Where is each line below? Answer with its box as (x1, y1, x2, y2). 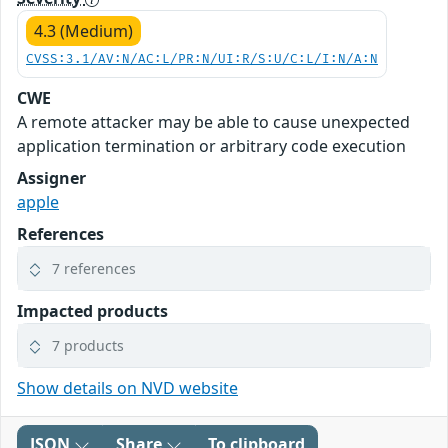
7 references (52, 259, 136, 278)
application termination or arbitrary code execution (17, 135, 406, 157)
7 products (52, 336, 124, 355)
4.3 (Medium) (34, 20, 133, 42)
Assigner (17, 167, 86, 189)
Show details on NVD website (17, 377, 238, 399)
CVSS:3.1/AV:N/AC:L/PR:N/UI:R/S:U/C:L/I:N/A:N (26, 52, 378, 67)
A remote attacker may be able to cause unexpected (17, 111, 410, 133)
